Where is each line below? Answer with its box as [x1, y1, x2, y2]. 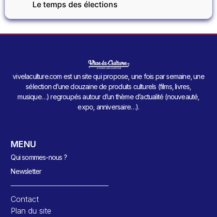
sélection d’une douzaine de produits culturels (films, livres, [26, 82, 191, 91]
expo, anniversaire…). [77, 103, 139, 111]
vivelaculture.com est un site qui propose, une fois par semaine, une [13, 72, 204, 81]
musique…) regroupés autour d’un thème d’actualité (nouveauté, [17, 93, 200, 101]
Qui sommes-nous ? [11, 153, 67, 162]
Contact [11, 194, 39, 204]
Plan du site [11, 206, 52, 216]
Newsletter [11, 167, 42, 176]
